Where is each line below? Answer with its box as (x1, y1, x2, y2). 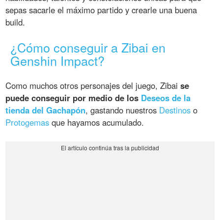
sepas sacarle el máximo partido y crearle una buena (5, 4, 197, 16)
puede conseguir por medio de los (5, 92, 141, 104)
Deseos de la (141, 92, 191, 104)
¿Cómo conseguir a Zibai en (10, 38, 166, 56)
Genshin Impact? (10, 52, 105, 70)
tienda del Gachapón (5, 104, 86, 116)
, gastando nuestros (85, 104, 160, 116)
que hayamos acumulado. (49, 116, 144, 129)
